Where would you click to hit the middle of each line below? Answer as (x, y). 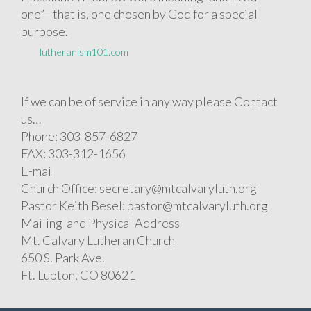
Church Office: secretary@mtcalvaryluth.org (139, 188)
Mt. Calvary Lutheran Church (98, 241)
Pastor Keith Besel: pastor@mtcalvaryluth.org (144, 206)
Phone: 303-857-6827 (79, 136)
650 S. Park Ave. (63, 258)
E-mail (38, 171)
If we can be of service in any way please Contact (149, 102)
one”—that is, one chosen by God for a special (139, 14)
